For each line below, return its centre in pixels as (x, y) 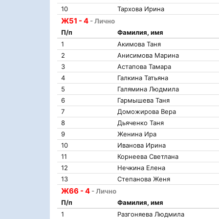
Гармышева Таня (143, 100)
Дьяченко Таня (141, 123)
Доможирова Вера (147, 111)
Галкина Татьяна (143, 78)
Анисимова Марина (148, 55)
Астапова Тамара (144, 66)
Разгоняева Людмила (151, 214)
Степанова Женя (144, 179)
